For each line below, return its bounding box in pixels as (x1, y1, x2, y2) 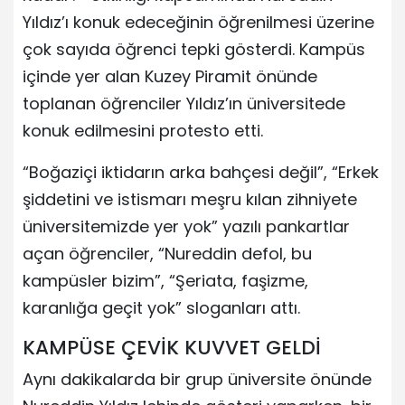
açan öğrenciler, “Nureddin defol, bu (23, 241, 312, 265)
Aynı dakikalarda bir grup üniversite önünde (23, 367, 372, 391)
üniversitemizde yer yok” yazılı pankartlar (23, 214, 350, 238)
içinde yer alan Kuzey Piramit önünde (23, 64, 317, 88)
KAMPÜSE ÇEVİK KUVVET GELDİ (23, 333, 321, 362)
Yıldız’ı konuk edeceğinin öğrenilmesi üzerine (23, 10, 374, 33)
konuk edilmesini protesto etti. (23, 118, 263, 142)
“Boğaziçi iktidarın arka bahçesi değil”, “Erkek (23, 160, 379, 184)
